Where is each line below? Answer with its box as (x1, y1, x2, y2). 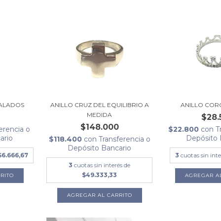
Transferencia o (98, 134, 150, 144)
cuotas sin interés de (74, 161, 131, 169)
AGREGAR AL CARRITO (67, 191, 132, 198)
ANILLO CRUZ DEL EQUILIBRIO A (50, 101, 149, 109)
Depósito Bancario (68, 143, 132, 152)
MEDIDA (87, 110, 112, 118)
